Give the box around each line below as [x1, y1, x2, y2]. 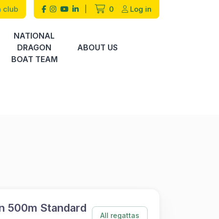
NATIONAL [14, 31, 55, 41]
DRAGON [17, 43, 51, 52]
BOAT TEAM [11, 54, 58, 64]
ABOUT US [77, 43, 118, 52]
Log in [130, 4, 152, 14]
